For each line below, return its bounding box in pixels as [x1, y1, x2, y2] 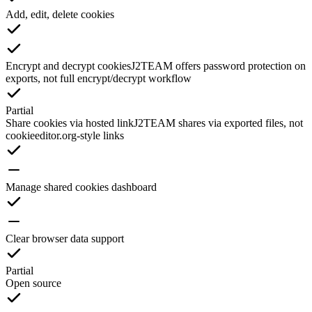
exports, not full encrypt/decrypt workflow [6, 72, 192, 84]
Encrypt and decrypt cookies [6, 59, 131, 72]
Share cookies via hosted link [6, 116, 134, 129]
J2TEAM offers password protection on [131, 59, 306, 72]
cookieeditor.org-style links [6, 129, 124, 141]
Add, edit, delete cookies [6, 8, 114, 20]
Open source [6, 276, 61, 289]
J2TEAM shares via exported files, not [134, 116, 303, 129]
